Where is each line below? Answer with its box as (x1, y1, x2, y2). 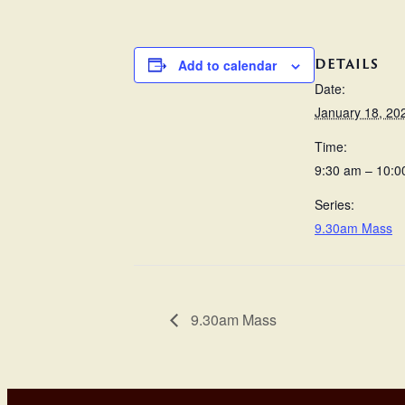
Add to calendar (178, 55, 277, 74)
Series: (315, 195, 354, 214)
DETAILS (315, 54, 379, 74)
